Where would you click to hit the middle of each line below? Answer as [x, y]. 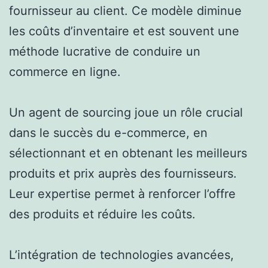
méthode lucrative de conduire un [105, 51]
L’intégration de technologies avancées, [121, 255]
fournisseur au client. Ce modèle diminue [125, 10]
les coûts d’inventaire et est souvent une [124, 31]
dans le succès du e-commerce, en [108, 133]
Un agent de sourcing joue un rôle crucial [126, 112]
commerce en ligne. [65, 71]
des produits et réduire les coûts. [102, 214]
